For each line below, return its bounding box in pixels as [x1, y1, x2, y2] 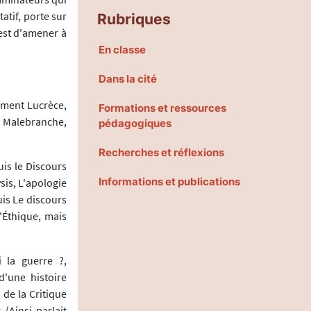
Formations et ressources [99, 101, 226, 115]
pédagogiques [99, 116, 171, 130]
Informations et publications [99, 174, 240, 188]
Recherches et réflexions [99, 145, 224, 159]
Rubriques [97, 9, 171, 28]
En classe [99, 42, 146, 56]
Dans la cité [99, 72, 157, 85]
